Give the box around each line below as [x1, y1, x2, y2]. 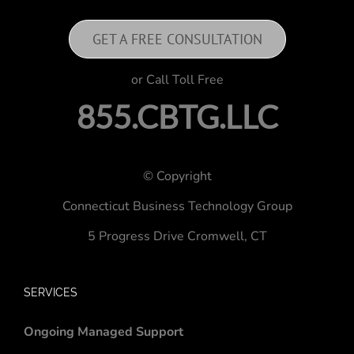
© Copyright [142, 168, 212, 185]
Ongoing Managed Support [24, 323, 183, 341]
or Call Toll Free [130, 71, 224, 88]
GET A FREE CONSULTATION [92, 30, 262, 48]
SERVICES [24, 286, 77, 299]
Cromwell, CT [186, 228, 267, 245]
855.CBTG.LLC [76, 98, 278, 136]
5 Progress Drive [87, 228, 187, 245]
